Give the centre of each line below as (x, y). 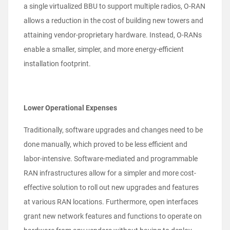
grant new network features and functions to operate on (113, 216)
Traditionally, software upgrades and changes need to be (113, 130)
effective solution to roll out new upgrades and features (111, 188)
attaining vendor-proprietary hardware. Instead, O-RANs (113, 35)
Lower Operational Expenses (71, 108)
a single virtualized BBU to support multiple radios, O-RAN (114, 6)
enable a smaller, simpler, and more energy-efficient (104, 50)
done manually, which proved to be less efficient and (106, 145)
